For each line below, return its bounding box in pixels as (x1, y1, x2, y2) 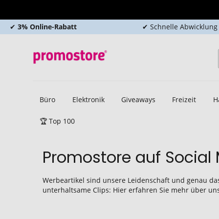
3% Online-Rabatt (16, 22, 77, 31)
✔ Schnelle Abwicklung (142, 22, 218, 31)
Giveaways (121, 94, 155, 104)
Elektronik (72, 94, 105, 104)
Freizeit (172, 94, 197, 104)
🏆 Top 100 (40, 116, 75, 126)
